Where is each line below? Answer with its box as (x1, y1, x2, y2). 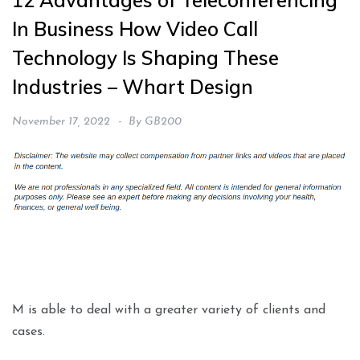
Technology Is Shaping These (12, 46, 279, 71)
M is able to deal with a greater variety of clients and (12, 304, 325, 317)
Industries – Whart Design (12, 75, 253, 100)
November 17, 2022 (12, 116, 110, 129)
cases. (12, 325, 45, 339)
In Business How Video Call (12, 17, 258, 42)
